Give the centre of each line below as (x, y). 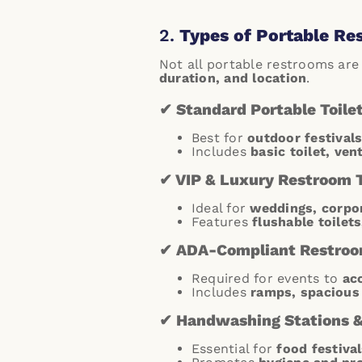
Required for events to (267, 278)
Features (222, 222)
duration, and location (233, 78)
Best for (220, 138)
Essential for (234, 349)
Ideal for (221, 208)
